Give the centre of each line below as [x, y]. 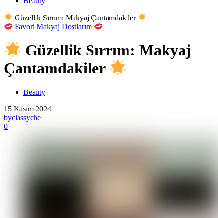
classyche [26, 117]
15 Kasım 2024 [27, 109]
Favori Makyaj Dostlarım [54, 26]
